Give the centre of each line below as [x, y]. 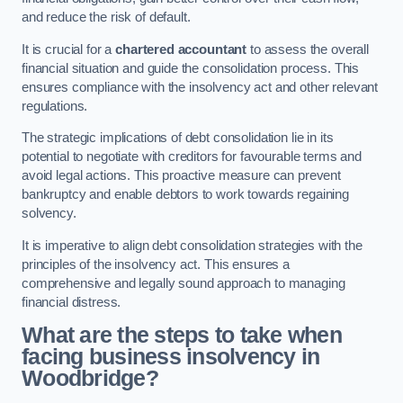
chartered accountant [181, 49]
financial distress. [72, 302]
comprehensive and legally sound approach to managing [184, 283]
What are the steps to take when [182, 336]
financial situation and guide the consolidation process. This [191, 68]
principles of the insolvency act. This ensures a [156, 264]
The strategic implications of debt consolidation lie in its [178, 138]
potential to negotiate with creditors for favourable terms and [192, 157]
